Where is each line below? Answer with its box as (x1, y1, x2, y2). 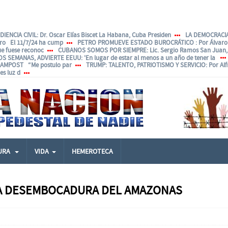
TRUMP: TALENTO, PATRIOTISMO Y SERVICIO (86, 61, 206, 70)
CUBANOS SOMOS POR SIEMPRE (58, 45, 147, 54)
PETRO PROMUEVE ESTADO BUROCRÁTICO (77, 38, 195, 47)
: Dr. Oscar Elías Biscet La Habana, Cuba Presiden (37, 31, 171, 39)
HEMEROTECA (72, 147, 113, 156)
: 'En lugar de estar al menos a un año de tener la (81, 53, 217, 62)
